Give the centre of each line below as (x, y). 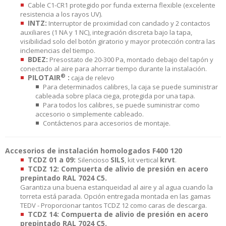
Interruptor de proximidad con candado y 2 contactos (129, 23)
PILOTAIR (44, 77)
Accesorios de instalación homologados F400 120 (94, 150)
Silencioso (94, 160)
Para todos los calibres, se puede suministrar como (121, 105)
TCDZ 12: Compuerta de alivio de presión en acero (118, 168)
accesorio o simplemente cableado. (90, 114)
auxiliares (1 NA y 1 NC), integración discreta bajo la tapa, (106, 32)
